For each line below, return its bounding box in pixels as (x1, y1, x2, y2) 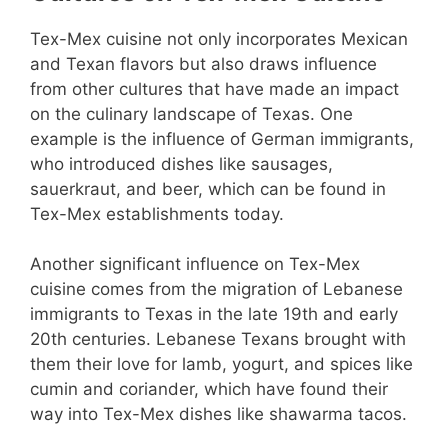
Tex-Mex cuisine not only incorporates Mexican (30, 28, 408, 49)
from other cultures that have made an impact (30, 78, 399, 99)
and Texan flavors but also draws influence (30, 53, 377, 74)
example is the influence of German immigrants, (30, 128, 414, 149)
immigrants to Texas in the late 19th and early (30, 304, 398, 324)
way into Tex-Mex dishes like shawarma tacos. (30, 404, 407, 424)
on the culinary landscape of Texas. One (30, 103, 353, 124)
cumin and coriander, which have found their (30, 379, 388, 399)
